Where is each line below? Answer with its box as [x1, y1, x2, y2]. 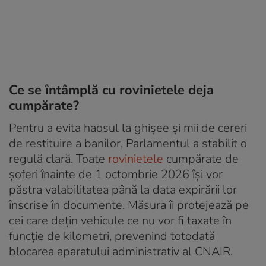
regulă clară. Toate [9, 150, 108, 167]
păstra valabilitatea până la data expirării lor [9, 181, 237, 198]
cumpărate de [163, 150, 239, 167]
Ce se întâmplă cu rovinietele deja [9, 81, 214, 99]
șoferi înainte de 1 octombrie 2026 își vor [9, 166, 223, 182]
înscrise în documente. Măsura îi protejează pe [9, 197, 249, 213]
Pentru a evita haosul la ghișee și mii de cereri [9, 119, 247, 136]
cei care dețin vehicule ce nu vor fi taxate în [9, 212, 232, 229]
